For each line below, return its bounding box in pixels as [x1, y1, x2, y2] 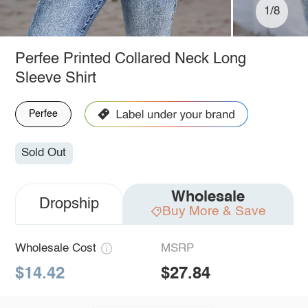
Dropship [38, 197, 99, 212]
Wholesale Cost [14, 243, 96, 255]
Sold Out [21, 147, 67, 159]
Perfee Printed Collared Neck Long [14, 51, 246, 67]
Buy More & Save [162, 205, 266, 219]
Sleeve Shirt [14, 70, 96, 86]
